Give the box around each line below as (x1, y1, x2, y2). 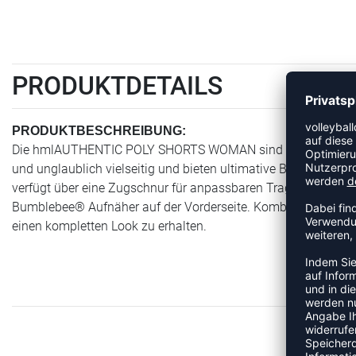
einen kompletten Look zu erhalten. (12, 218, 207, 234)
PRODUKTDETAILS (12, 70, 222, 101)
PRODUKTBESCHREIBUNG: (12, 123, 186, 137)
